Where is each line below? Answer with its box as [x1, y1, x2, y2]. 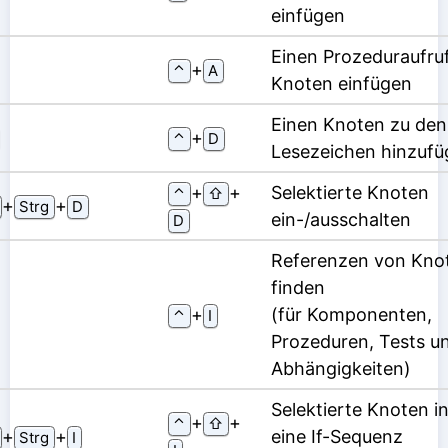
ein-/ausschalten [270, 209, 411, 231]
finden [270, 277, 325, 299]
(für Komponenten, [270, 304, 432, 326]
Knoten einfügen [270, 73, 412, 95]
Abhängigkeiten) [270, 358, 411, 380]
